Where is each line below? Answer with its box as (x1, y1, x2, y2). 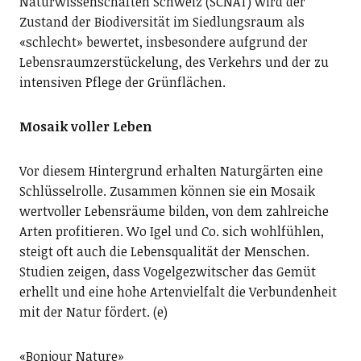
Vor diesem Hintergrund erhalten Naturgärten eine (19, 162, 323, 180)
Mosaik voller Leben (19, 118, 151, 135)
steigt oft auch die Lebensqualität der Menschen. (19, 243, 309, 260)
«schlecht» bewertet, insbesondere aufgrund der (19, 33, 308, 51)
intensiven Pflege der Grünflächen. (19, 73, 226, 91)
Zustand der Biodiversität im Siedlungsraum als (19, 13, 305, 31)
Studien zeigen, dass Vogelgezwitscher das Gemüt (19, 263, 316, 280)
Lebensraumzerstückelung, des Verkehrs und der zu (19, 53, 329, 71)
